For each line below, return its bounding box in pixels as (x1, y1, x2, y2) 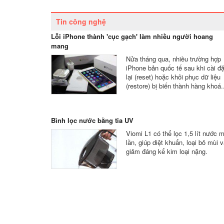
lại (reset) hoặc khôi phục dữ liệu (126, 72, 220, 81)
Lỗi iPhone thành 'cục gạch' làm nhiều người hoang (51, 31, 213, 41)
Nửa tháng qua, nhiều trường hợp (126, 54, 221, 63)
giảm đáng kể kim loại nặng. (126, 146, 207, 156)
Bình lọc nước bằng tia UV (51, 115, 133, 125)
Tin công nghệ (56, 16, 106, 26)
